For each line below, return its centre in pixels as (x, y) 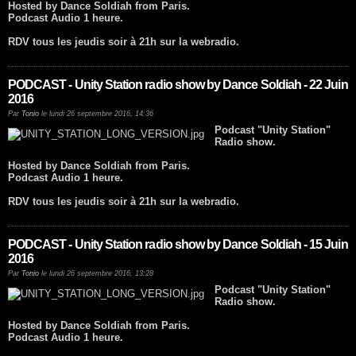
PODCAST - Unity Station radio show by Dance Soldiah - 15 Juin (178, 245)
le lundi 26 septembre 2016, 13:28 (96, 274)
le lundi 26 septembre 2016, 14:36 (96, 114)
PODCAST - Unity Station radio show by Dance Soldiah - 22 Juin (178, 85)
